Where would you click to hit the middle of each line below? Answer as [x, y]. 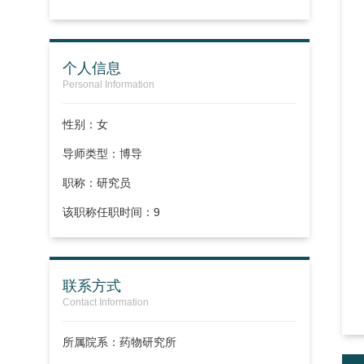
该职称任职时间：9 [112, 212]
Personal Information [109, 85]
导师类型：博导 [103, 154]
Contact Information [106, 303]
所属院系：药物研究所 [120, 342]
